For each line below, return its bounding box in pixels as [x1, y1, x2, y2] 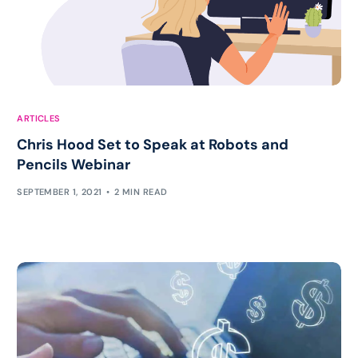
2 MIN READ [114, 186, 168, 198]
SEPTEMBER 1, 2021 [17, 186, 102, 198]
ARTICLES [17, 112, 61, 124]
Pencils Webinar [17, 154, 131, 174]
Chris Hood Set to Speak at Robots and [17, 134, 289, 154]
